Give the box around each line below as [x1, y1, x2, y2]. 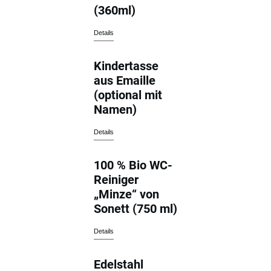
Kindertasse [94, 58, 159, 73]
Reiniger [94, 172, 139, 187]
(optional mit [94, 87, 163, 102]
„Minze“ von [94, 186, 160, 201]
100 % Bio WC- [94, 157, 173, 172]
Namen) [94, 102, 137, 117]
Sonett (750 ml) [94, 201, 178, 216]
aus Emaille [94, 73, 156, 88]
